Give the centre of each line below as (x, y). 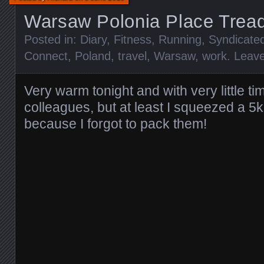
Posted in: (52, 39)
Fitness (133, 39)
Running (180, 39)
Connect (46, 56)
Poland (93, 56)
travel (132, 56)
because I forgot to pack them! (115, 124)
